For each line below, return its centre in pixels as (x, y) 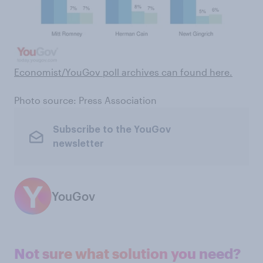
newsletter (78, 144)
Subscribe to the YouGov (112, 129)
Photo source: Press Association (85, 100)
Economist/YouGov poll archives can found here (122, 72)
